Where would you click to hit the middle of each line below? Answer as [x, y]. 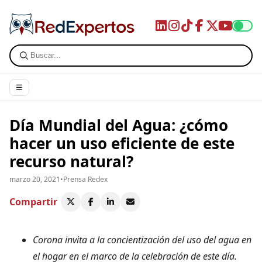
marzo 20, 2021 [35, 179]
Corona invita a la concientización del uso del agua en [142, 239]
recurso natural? [71, 161]
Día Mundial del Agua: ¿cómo [119, 125]
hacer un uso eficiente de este [122, 143]
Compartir [33, 201]
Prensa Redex [85, 179]
